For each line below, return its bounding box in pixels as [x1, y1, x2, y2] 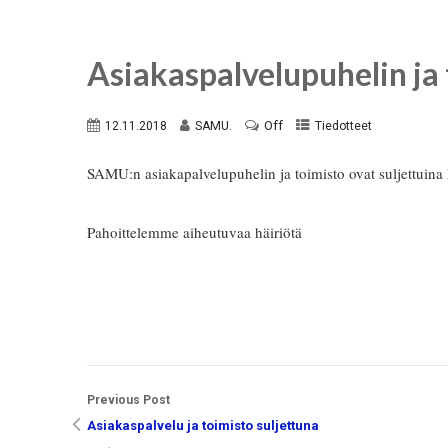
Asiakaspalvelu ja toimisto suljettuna [87, 418, 319, 433]
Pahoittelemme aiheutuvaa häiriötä [87, 222, 302, 242]
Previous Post [87, 393, 170, 407]
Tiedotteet [315, 119, 372, 133]
